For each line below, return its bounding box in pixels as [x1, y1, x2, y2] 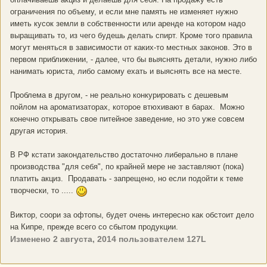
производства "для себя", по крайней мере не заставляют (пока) [10, 162, 244, 172]
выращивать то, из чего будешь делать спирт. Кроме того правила [10, 31, 252, 41]
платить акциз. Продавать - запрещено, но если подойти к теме [10, 174, 243, 184]
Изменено [10, 234, 53, 244]
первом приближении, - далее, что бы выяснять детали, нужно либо [10, 55, 257, 64]
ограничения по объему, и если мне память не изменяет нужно [10, 7, 238, 17]
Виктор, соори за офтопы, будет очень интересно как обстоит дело [10, 210, 254, 219]
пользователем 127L [116, 234, 206, 244]
